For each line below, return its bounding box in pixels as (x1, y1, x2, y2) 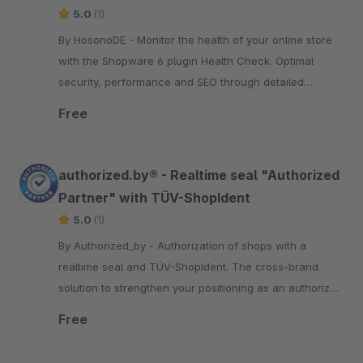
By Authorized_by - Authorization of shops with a (58, 239, 157, 252)
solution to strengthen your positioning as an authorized (58, 281, 343, 294)
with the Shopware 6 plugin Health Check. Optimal (58, 54, 314, 67)
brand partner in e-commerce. (58, 302, 212, 315)
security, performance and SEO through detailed (58, 75, 304, 88)
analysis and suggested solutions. (58, 96, 230, 109)
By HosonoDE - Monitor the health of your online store (58, 33, 137, 46)
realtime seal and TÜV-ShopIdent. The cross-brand (58, 260, 318, 273)
